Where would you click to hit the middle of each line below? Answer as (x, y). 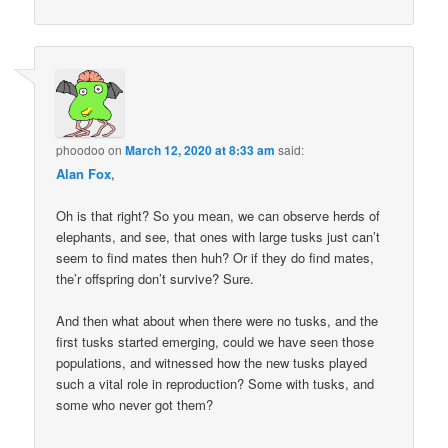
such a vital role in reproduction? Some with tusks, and (215, 383)
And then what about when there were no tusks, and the (217, 320)
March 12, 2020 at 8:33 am (200, 149)
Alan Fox (84, 173)
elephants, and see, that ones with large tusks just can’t (218, 236)
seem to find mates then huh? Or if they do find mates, (215, 257)
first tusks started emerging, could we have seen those (215, 341)
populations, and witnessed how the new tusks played (212, 362)
